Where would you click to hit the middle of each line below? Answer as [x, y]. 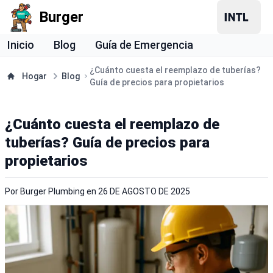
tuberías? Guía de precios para [107, 143]
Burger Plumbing [52, 191]
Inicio [21, 45]
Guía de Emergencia [144, 45]
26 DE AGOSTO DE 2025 [144, 191]
